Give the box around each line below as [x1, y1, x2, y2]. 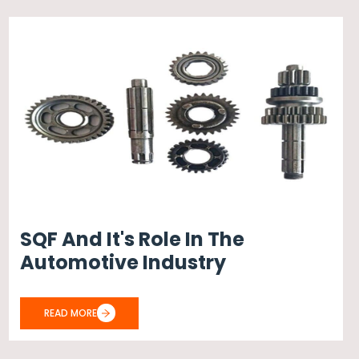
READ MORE [43, 306, 97, 321]
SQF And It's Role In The [20, 226, 245, 253]
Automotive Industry [20, 249, 227, 276]
